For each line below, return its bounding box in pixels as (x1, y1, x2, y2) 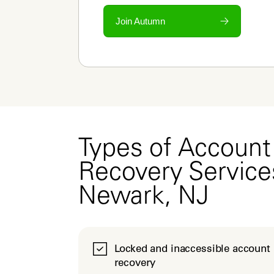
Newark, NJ (78, 185, 209, 210)
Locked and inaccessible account (114, 242, 270, 254)
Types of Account (78, 138, 271, 163)
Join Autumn (115, 16, 165, 26)
